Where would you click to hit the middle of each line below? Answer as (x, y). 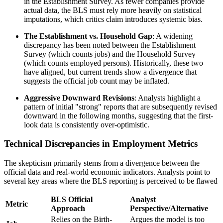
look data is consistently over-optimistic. (87, 124)
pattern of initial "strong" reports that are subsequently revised (120, 107)
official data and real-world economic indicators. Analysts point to (107, 172)
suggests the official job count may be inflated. (97, 81)
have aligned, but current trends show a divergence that (110, 72)
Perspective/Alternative (169, 209)
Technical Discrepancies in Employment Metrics (101, 144)
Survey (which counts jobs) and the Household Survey (110, 54)
